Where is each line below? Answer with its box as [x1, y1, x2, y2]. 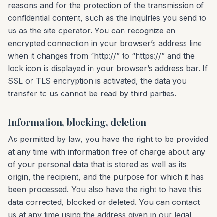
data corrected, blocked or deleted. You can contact [8, 197, 200, 207]
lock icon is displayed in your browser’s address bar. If [8, 63, 208, 73]
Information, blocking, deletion [8, 115, 146, 128]
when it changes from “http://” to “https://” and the [8, 51, 195, 61]
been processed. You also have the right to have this [8, 185, 201, 194]
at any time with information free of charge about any [8, 147, 205, 156]
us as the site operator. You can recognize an [8, 26, 175, 35]
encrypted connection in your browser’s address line [8, 38, 202, 48]
